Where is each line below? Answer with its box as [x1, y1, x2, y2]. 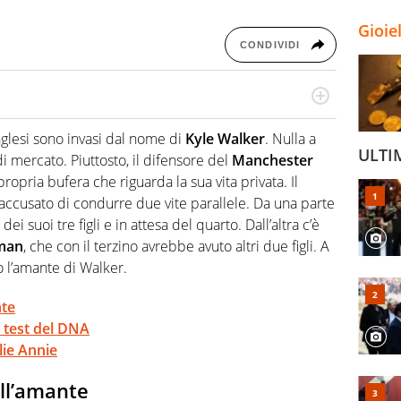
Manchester [232, 150, 313, 171]
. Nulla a [265, 129, 316, 149]
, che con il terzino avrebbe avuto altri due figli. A [23, 236, 329, 257]
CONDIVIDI [240, 38, 300, 50]
